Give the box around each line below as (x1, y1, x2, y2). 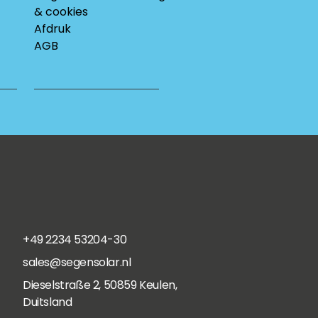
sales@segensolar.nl (23, 254, 131, 270)
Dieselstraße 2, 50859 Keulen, (23, 277, 177, 293)
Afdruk (34, 21, 71, 37)
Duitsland (23, 294, 72, 310)
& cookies (34, 4, 88, 20)
